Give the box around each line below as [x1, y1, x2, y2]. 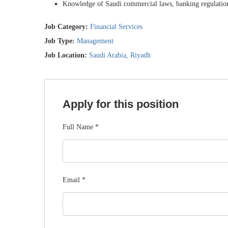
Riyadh [130, 51, 151, 59]
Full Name [63, 123, 95, 131]
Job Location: [44, 51, 89, 59]
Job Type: [44, 37, 77, 45]
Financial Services [90, 23, 142, 31]
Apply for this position [63, 98, 179, 110]
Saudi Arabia [89, 51, 126, 59]
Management [77, 37, 113, 45]
